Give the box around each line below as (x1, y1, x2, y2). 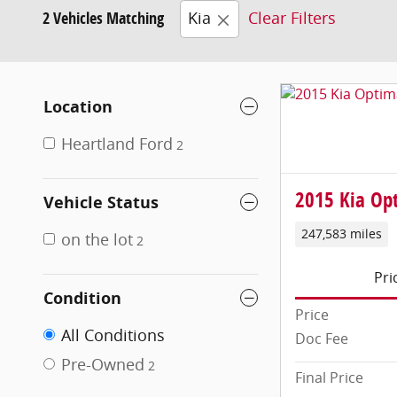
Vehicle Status (43, 191, 159, 214)
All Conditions (61, 323, 165, 346)
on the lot (61, 228, 133, 250)
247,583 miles (300, 226, 382, 243)
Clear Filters (248, 7, 336, 29)
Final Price (295, 367, 363, 387)
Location (43, 95, 113, 118)
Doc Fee (295, 328, 348, 348)
